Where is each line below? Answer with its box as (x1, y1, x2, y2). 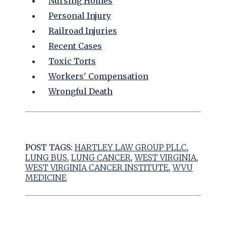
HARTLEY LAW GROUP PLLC (75, 142, 187, 153)
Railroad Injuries (48, 26, 117, 36)
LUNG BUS (25, 152, 67, 163)
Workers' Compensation (48, 71, 148, 82)
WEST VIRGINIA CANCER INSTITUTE (25, 162, 168, 173)
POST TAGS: (25, 142, 75, 153)
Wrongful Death (48, 86, 112, 97)
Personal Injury (48, 11, 111, 21)
